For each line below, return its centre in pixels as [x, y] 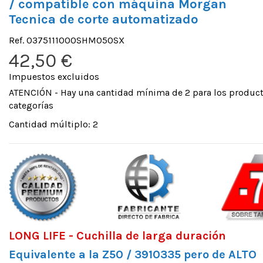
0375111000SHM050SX [75, 41]
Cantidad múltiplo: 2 [53, 124]
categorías [31, 106]
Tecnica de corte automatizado [103, 19]
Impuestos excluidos [54, 77]
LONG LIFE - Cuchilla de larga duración [117, 235]
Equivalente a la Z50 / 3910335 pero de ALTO [132, 254]
